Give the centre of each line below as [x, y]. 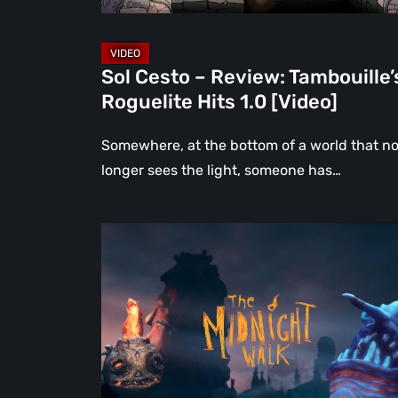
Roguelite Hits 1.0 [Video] [219, 101]
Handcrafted [143, 382]
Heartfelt [130, 357]
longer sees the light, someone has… [221, 170]
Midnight [130, 258]
